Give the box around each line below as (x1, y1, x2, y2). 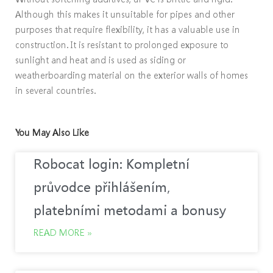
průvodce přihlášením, (34, 179, 170, 196)
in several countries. (15, 84, 96, 97)
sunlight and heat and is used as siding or (15, 54, 186, 66)
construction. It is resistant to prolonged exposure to (15, 38, 229, 51)
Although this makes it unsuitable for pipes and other (15, 8, 235, 21)
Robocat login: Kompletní (34, 155, 190, 173)
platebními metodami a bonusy (34, 202, 226, 219)
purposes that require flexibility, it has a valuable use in (15, 23, 240, 36)
